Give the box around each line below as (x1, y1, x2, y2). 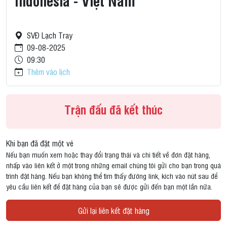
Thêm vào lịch (27, 66, 70, 78)
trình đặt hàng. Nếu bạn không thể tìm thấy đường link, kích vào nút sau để (6, 171, 217, 181)
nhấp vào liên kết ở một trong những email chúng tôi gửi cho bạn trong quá (6, 160, 221, 170)
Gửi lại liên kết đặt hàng (78, 205, 149, 216)
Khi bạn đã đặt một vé (6, 137, 73, 149)
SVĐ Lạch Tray (27, 29, 72, 41)
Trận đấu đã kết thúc (64, 101, 163, 118)
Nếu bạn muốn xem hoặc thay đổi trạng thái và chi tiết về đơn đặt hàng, (6, 149, 210, 160)
